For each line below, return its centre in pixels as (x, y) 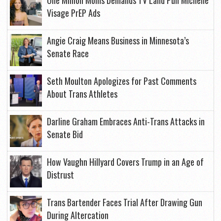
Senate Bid (65, 134)
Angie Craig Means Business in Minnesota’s (118, 40)
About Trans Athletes (82, 94)
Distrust (60, 175)
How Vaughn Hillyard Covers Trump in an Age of (125, 162)
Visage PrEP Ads (74, 13)
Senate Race (68, 53)
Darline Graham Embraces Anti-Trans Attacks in (126, 121)
